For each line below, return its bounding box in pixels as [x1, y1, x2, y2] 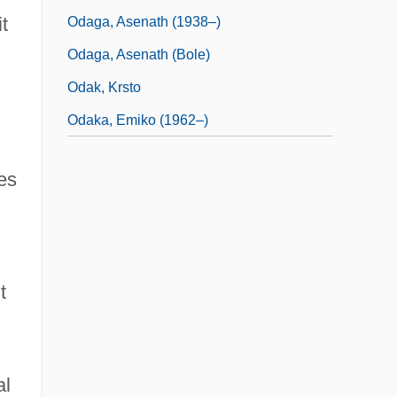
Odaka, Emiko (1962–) [67, 112, 208, 128]
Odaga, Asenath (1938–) [67, 13, 221, 29]
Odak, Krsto [67, 79, 141, 95]
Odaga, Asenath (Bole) [67, 46, 210, 62]
